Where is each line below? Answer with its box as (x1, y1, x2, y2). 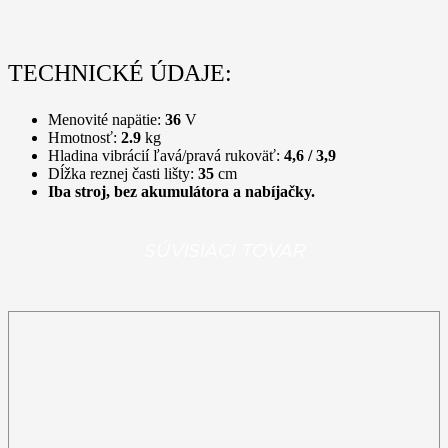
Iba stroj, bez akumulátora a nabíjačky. (48, 182, 315, 200)
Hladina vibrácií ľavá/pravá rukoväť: (48, 146, 280, 164)
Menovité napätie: (48, 110, 161, 128)
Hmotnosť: (48, 128, 117, 146)
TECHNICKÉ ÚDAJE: (8, 59, 232, 86)
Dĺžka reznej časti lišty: (48, 164, 194, 182)
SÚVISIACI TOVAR (143, 242, 305, 262)
